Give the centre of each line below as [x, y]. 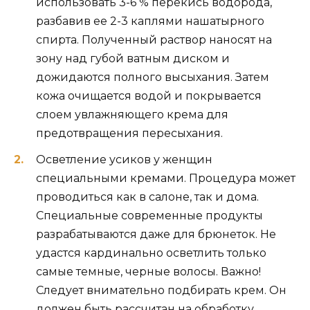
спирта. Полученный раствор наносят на [154, 39]
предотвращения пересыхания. [129, 133]
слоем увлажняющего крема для [132, 114]
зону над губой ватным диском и [133, 58]
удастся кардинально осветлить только [151, 253]
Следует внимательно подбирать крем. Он [161, 291]
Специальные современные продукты [149, 216]
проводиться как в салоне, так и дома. [147, 197]
